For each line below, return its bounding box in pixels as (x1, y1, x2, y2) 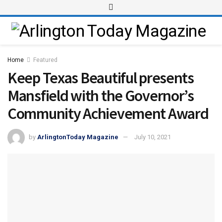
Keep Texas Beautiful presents (7, 68, 194, 88)
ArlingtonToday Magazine (37, 133, 118, 141)
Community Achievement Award (7, 104, 209, 123)
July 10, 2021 (134, 133, 171, 141)
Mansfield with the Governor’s (7, 86, 194, 106)
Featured (33, 56, 57, 63)
